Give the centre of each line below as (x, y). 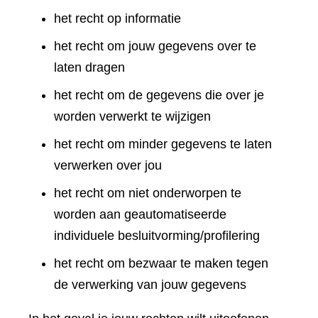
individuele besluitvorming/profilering (157, 236)
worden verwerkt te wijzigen (132, 117)
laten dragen (89, 68)
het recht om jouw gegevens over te (155, 46)
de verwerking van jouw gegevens (150, 285)
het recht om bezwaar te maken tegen (161, 264)
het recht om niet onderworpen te (148, 193)
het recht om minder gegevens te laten (163, 144)
